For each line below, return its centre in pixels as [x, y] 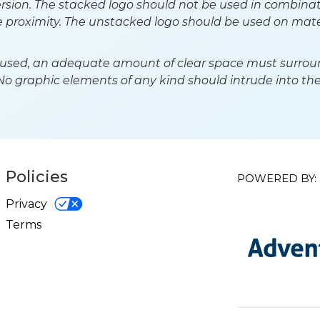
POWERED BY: [277, 178]
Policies [37, 177]
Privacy [26, 204]
